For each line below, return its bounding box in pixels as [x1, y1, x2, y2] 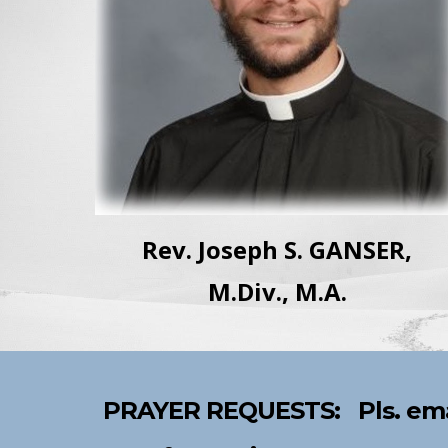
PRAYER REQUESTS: [102, 396, 346, 425]
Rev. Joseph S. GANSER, [142, 233, 413, 267]
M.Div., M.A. [207, 275, 347, 309]
